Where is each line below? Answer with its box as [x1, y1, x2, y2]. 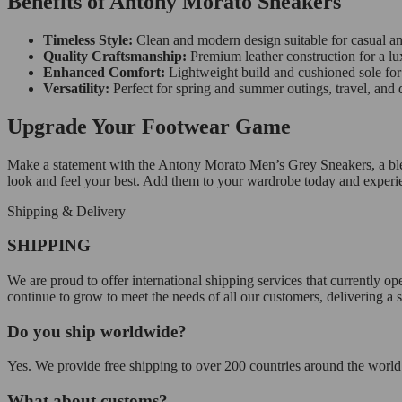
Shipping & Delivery [7, 203, 126, 219]
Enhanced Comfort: [43, 64, 165, 80]
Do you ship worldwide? [7, 321, 187, 341]
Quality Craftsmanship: [43, 48, 187, 64]
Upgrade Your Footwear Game [7, 114, 291, 138]
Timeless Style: [43, 31, 133, 48]
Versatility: [43, 80, 109, 96]
